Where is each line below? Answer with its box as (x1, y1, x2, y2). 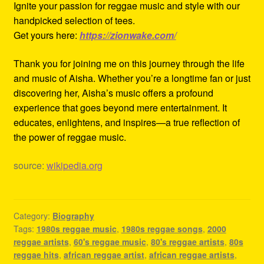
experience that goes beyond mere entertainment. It (13, 100, 227, 114)
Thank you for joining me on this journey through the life (13, 56, 245, 70)
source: (13, 158, 47, 172)
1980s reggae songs (121, 222, 203, 235)
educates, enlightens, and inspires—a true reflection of (13, 115, 240, 129)
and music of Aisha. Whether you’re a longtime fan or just (13, 71, 250, 85)
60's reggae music (73, 235, 146, 247)
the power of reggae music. (13, 130, 126, 144)
